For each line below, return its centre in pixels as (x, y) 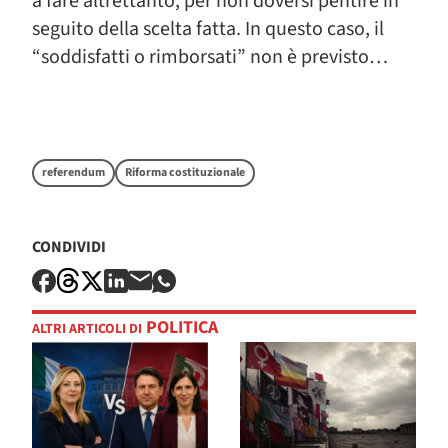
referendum (73, 172)
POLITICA (180, 328)
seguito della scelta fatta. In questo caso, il (208, 29)
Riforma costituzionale (185, 172)
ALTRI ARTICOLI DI (87, 329)
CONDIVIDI (69, 247)
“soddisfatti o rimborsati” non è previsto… (210, 57)
